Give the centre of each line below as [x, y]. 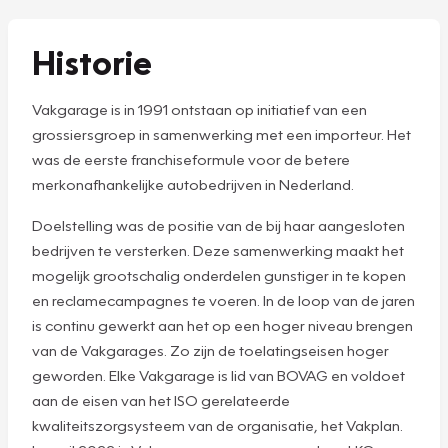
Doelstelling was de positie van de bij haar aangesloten [218, 224]
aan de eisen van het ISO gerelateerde [161, 399]
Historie [92, 61]
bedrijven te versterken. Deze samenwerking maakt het [218, 249]
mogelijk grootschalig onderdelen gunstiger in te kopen [219, 274]
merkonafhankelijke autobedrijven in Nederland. [193, 183]
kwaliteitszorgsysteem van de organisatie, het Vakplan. [217, 424]
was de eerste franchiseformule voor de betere [191, 158]
